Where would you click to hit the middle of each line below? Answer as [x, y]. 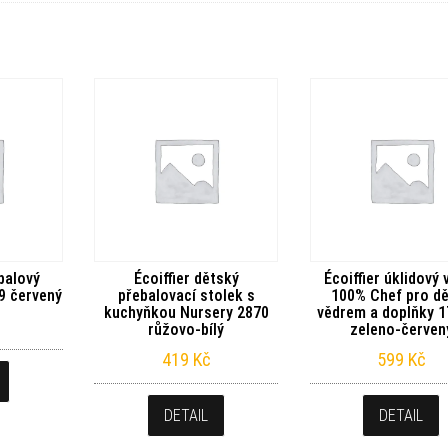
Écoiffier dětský [186, 278]
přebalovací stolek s [186, 295]
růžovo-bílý [186, 329]
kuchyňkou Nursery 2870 [186, 312]
